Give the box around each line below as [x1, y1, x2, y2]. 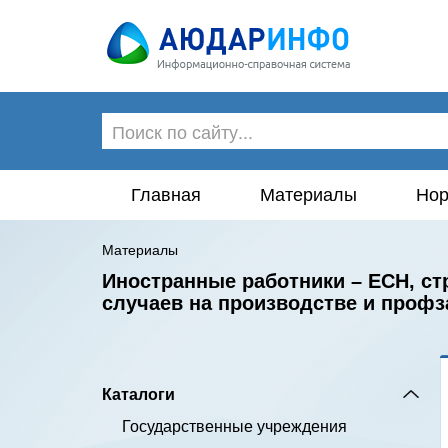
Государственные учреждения [122, 418, 347, 435]
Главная [131, 185, 202, 205]
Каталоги [102, 382, 175, 405]
